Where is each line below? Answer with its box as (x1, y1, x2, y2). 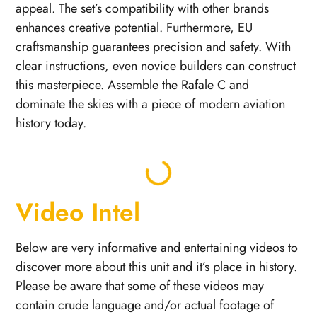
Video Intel (16, 193, 141, 230)
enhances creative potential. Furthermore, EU (16, 18, 253, 37)
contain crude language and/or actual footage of (16, 295, 275, 314)
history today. (16, 113, 87, 132)
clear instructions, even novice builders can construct (16, 56, 296, 75)
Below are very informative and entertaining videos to (16, 238, 299, 257)
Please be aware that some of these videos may (16, 276, 265, 295)
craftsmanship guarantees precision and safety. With (16, 37, 292, 56)
